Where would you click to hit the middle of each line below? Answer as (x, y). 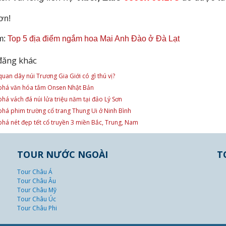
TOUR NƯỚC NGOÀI (62, 154)
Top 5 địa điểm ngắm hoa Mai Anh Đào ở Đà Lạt (93, 39)
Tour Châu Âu (36, 181)
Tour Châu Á (35, 172)
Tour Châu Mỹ (37, 190)
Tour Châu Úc (36, 199)
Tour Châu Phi (37, 208)
